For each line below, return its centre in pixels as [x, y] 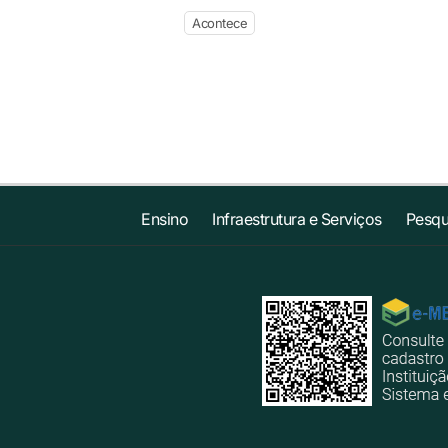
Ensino [165, 219]
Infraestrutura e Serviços [297, 219]
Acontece [219, 23]
